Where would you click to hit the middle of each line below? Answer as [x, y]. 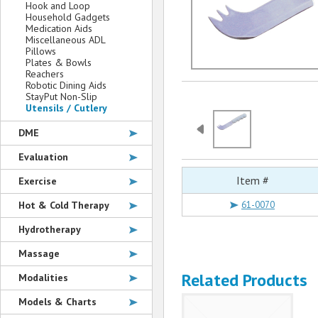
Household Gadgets [68, 17]
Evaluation [43, 157]
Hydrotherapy [50, 229]
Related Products [245, 280]
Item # [252, 181]
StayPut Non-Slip [61, 97]
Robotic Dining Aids [66, 85]
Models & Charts [57, 302]
